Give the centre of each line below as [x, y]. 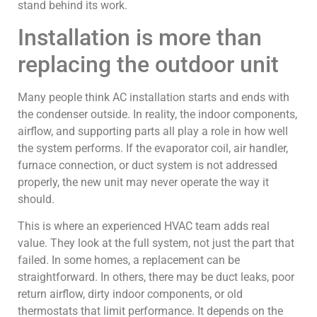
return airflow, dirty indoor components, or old [130, 294]
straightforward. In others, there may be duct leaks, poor [156, 277]
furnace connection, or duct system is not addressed [148, 166]
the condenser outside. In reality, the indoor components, [157, 115]
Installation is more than [140, 38]
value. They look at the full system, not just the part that [156, 243]
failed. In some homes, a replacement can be [129, 260]
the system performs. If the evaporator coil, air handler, [153, 149]
